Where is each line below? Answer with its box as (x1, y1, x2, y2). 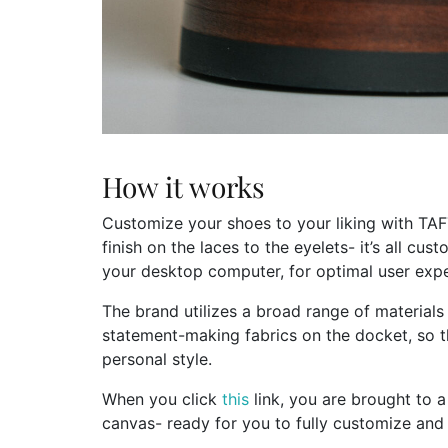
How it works (102, 167, 265, 205)
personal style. (102, 348, 212, 369)
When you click (102, 388, 222, 409)
